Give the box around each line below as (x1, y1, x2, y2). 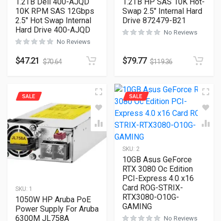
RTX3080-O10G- (122, 192, 179, 202)
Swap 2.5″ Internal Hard (122, 6, 202, 16)
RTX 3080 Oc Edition (122, 164, 193, 174)
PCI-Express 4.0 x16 (122, 174, 194, 183)
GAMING (122, 202, 152, 211)
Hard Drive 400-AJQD (15, 25, 90, 35)
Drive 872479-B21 (122, 16, 186, 25)
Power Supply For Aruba (15, 204, 99, 214)
